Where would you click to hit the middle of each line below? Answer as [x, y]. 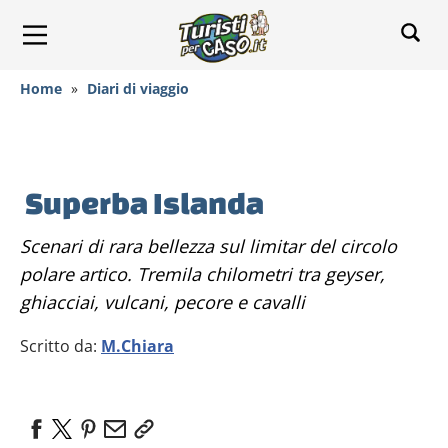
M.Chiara [137, 346]
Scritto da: [60, 346]
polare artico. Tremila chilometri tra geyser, [202, 274]
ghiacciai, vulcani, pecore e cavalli [162, 302]
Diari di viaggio [138, 88]
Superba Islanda [144, 203]
